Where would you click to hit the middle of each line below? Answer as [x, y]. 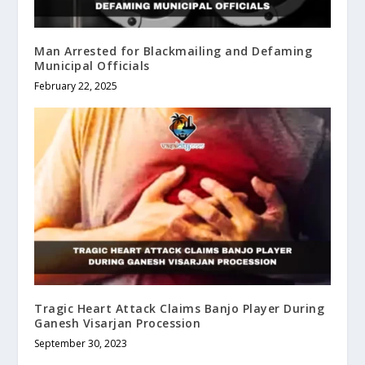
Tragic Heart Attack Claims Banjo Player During [180, 309]
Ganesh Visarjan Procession [118, 323]
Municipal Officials [92, 66]
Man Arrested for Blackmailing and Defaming [174, 51]
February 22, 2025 [76, 86]
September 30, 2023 [81, 344]
